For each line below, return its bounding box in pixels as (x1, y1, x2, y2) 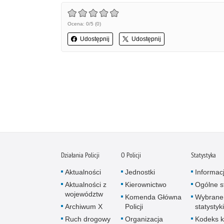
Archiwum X (65, 202, 102, 210)
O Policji (121, 150, 141, 159)
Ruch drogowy (65, 214, 110, 223)
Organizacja (125, 214, 163, 223)
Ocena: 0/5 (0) (67, 20, 101, 26)
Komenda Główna (125, 192, 181, 201)
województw (65, 189, 103, 198)
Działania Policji (61, 150, 99, 159)
